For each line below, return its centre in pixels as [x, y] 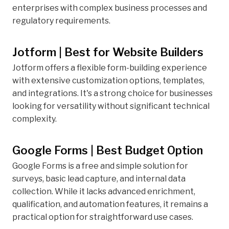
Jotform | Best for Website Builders [108, 52]
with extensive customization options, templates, [108, 81]
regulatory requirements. [61, 21]
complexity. [35, 119]
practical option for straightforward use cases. [103, 217]
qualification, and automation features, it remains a [110, 204]
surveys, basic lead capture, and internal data [99, 179]
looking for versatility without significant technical [111, 106]
